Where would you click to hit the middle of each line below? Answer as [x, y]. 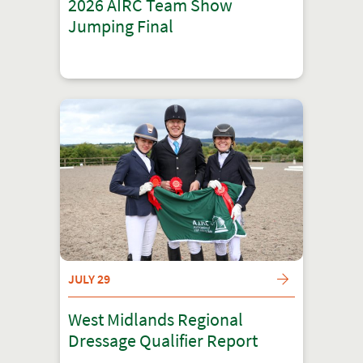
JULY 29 [89, 279]
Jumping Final [121, 26]
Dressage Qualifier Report [163, 341]
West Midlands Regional [156, 320]
